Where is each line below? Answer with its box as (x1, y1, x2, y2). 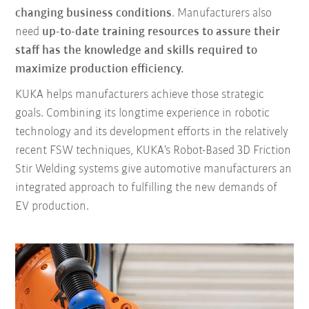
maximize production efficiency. (15, 63, 185, 77)
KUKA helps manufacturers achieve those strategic (15, 88, 265, 102)
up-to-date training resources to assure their (42, 26, 281, 39)
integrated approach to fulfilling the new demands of (15, 181, 278, 195)
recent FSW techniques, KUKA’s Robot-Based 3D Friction (15, 144, 292, 158)
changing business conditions (15, 7, 172, 21)
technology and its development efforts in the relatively (15, 126, 289, 139)
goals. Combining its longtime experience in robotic (15, 107, 270, 121)
